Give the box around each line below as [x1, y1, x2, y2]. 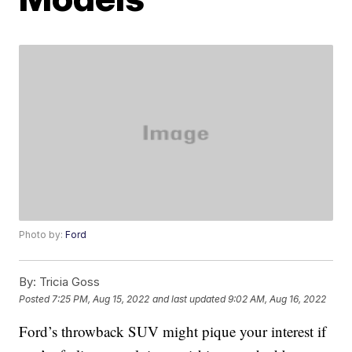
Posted [19, 292, 53, 305]
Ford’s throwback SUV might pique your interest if [19, 321, 327, 342]
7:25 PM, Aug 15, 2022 [52, 292, 150, 305]
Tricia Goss [36, 274, 101, 290]
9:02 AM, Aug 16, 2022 [228, 292, 327, 305]
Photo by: [19, 229, 66, 241]
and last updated [152, 292, 226, 305]
